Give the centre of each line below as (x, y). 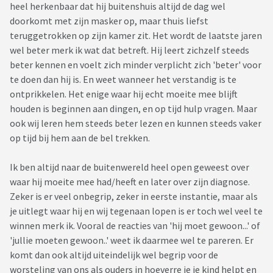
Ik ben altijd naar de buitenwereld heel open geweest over (129, 167)
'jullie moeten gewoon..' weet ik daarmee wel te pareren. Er (132, 240)
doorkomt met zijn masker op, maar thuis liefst (109, 21)
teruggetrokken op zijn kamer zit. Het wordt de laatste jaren (136, 36)
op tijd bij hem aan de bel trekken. (80, 138)
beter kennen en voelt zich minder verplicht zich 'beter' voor (136, 65)
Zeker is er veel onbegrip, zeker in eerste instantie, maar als (134, 197)
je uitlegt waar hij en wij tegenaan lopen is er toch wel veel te (136, 211)
